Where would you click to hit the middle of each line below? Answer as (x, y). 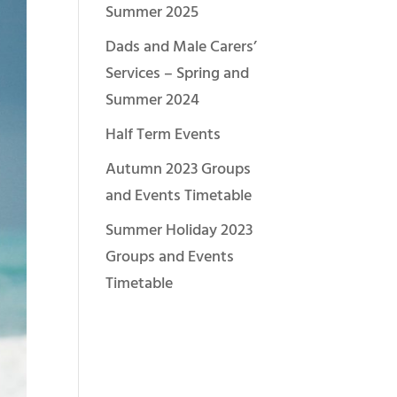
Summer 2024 (153, 101)
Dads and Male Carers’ (182, 47)
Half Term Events (163, 135)
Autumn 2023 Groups (179, 170)
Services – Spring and (178, 74)
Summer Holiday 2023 (179, 231)
